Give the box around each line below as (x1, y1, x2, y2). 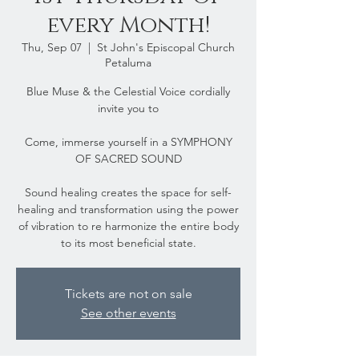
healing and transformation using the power (18, 202, 239, 216)
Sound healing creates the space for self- (25, 185, 232, 200)
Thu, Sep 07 (22, 40, 82, 54)
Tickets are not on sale (64, 286, 192, 301)
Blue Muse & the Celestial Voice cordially (26, 84, 230, 99)
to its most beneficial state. (60, 236, 196, 250)
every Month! (46, 10, 210, 40)
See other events (80, 305, 176, 321)
